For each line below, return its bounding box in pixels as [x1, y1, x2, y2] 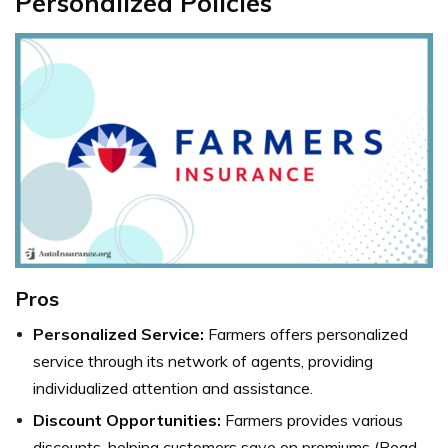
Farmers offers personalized [204, 323, 408, 344]
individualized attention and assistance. [33, 377, 313, 398]
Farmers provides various [221, 409, 403, 430]
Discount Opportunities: [33, 409, 221, 430]
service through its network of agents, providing [33, 350, 373, 371]
